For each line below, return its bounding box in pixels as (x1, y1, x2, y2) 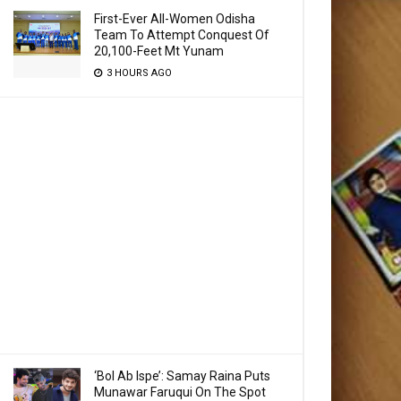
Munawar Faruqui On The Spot (94, 385, 266, 399)
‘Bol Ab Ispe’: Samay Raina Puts (94, 369, 270, 383)
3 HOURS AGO (104, 67, 172, 79)
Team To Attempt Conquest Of (94, 28, 269, 42)
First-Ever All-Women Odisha (94, 12, 255, 26)
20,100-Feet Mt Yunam (94, 44, 224, 58)
